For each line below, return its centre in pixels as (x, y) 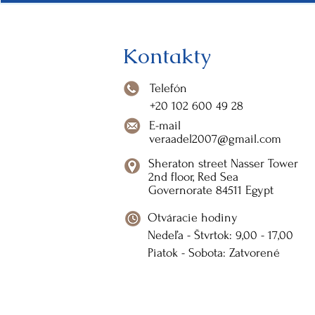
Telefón (168, 88)
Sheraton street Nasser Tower (223, 163)
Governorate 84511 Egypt (211, 190)
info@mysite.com (94, 243)
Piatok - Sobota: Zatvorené (213, 253)
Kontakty (166, 56)
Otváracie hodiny (192, 218)
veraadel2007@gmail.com (215, 139)
